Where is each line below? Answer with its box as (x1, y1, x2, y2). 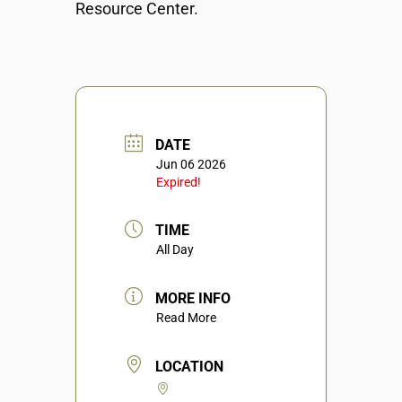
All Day (156, 242, 194, 258)
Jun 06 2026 (156, 156, 226, 171)
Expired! (156, 174, 201, 189)
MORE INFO (155, 290, 231, 308)
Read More (156, 310, 216, 326)
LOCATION (155, 357, 223, 375)
